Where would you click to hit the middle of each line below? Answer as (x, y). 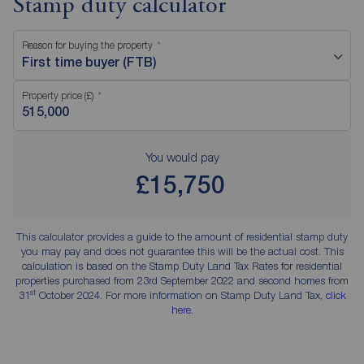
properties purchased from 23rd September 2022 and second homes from (182, 281)
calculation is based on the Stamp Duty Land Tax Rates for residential (182, 266)
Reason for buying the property (87, 45)
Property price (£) (58, 96)
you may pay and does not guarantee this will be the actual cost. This (182, 251)
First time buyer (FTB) (89, 63)
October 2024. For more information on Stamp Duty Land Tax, (180, 295)
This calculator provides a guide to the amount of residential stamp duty (182, 237)
